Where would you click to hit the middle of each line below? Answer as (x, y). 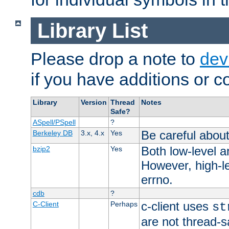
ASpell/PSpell (54, 122)
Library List (92, 30)
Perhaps (124, 204)
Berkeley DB (52, 133)
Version (94, 102)
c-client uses (176, 207)
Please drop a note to (115, 59)
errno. (157, 180)
